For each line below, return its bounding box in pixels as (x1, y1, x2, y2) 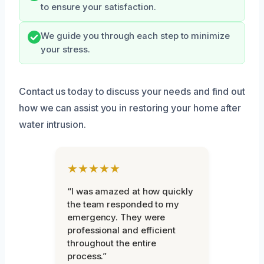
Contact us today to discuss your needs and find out (19, 85, 245, 97)
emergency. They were (67, 211, 166, 223)
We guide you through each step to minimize (41, 30, 230, 41)
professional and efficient (67, 224, 176, 236)
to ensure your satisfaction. (41, 1, 156, 12)
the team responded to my (67, 198, 180, 210)
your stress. (41, 44, 91, 55)
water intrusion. (19, 118, 86, 130)
